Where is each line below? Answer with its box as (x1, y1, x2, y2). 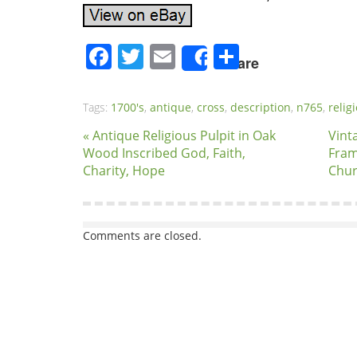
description (230, 100, 291, 115)
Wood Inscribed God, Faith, (83, 144, 245, 162)
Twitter (143, 39, 226, 73)
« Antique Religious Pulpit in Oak (83, 127, 276, 144)
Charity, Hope (83, 162, 165, 179)
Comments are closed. (83, 228, 202, 243)
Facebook (112, 39, 226, 73)
